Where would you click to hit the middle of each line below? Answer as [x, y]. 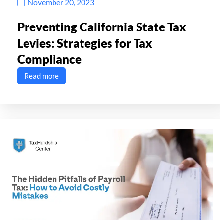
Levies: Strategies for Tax [85, 43]
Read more [41, 75]
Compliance [49, 59]
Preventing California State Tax [102, 27]
